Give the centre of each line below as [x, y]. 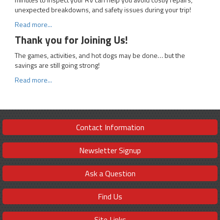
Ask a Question [110, 174]
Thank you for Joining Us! [71, 40]
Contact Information [110, 127]
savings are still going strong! [57, 65]
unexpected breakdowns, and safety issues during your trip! [103, 10]
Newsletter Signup [110, 151]
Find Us [110, 197]
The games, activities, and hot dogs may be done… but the [100, 55]
